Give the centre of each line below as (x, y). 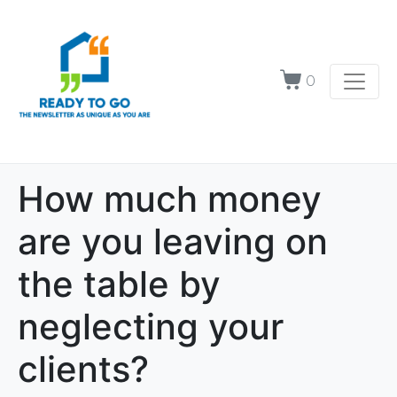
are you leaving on (173, 241)
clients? (83, 369)
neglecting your (151, 326)
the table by (119, 284)
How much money (170, 198)
